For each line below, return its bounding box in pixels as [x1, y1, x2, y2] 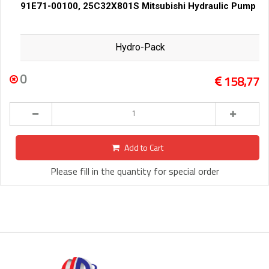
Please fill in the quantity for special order [50, 164, 219, 179]
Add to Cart [124, 141, 163, 154]
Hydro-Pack [115, 41, 165, 53]
